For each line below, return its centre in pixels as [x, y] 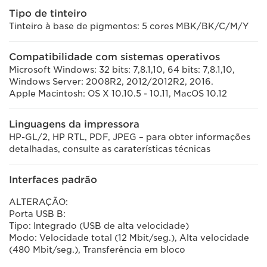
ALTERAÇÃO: [38, 202]
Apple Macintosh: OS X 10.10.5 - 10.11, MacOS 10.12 [118, 94]
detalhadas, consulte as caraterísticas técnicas [110, 149]
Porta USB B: [37, 214]
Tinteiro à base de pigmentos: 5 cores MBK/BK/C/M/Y [129, 26]
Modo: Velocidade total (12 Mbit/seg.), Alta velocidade [129, 238]
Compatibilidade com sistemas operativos [114, 57]
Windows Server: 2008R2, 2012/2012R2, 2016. [111, 82]
